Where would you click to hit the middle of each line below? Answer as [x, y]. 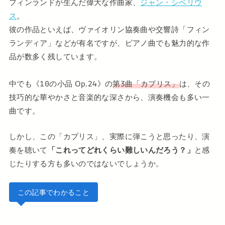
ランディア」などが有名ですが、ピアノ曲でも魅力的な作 [109, 43]
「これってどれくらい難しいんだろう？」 [121, 150]
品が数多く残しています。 [55, 57]
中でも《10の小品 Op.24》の [61, 84]
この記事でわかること [53, 192]
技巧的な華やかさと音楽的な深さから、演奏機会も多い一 [109, 97]
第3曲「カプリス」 [146, 84]
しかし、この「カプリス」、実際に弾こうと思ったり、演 [109, 136]
